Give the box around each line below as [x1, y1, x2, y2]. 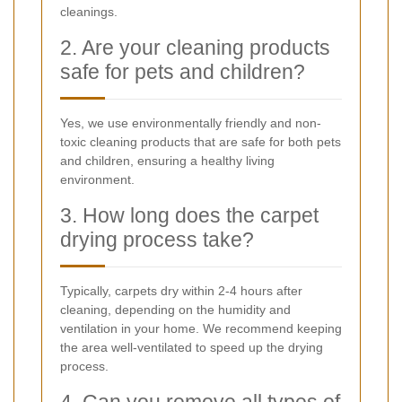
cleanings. [60, 4, 118, 19]
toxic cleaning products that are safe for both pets [60, 134, 341, 149]
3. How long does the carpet [60, 203, 319, 227]
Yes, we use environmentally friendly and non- [60, 115, 321, 130]
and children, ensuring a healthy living [60, 153, 275, 168]
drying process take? [60, 227, 254, 251]
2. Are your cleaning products [60, 35, 330, 59]
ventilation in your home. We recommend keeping [60, 320, 342, 336]
